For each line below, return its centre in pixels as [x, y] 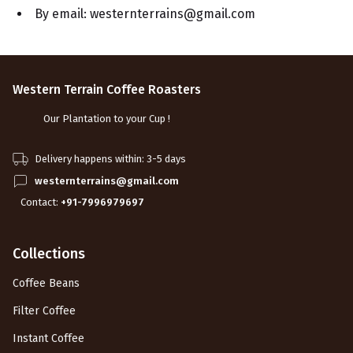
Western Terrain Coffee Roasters [107, 89]
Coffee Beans [46, 283]
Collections [49, 254]
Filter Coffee [44, 311]
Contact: [41, 202]
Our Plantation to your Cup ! [107, 119]
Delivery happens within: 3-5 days [110, 159]
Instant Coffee [48, 338]
